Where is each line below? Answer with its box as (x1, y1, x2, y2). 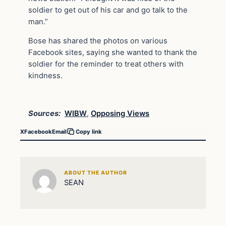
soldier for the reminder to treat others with (28, 59, 184, 69)
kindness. (28, 71, 63, 80)
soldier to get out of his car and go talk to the (28, 5, 188, 15)
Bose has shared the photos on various (28, 36, 167, 45)
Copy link (76, 128, 102, 136)
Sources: (28, 109, 61, 119)
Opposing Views (91, 109, 149, 119)
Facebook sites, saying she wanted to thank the (28, 47, 197, 57)
